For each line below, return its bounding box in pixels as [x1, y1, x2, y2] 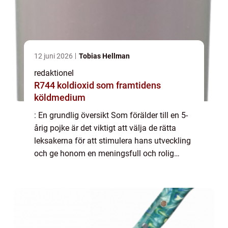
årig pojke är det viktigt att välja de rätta [34, 123, 176, 133]
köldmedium [34, 92, 85, 103]
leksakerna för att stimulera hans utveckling [34, 135, 191, 146]
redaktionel [34, 68, 74, 78]
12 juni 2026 [34, 51, 74, 60]
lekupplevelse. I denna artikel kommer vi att [34, 161, 188, 171]
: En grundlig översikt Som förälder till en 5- [34, 110, 188, 120]
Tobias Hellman [79, 51, 130, 60]
